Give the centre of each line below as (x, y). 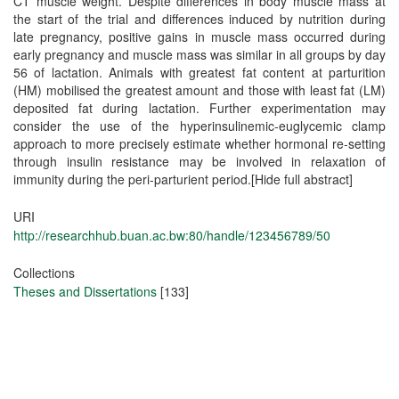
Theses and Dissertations (85, 291)
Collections (44, 273)
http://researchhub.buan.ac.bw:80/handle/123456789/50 (172, 235)
